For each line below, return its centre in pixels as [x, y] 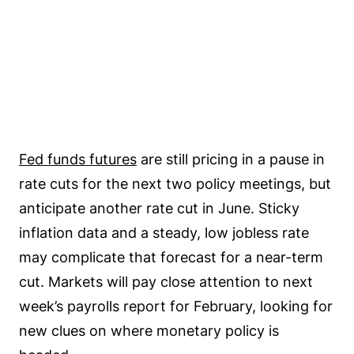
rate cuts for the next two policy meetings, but [175, 183]
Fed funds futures [78, 159]
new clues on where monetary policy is [149, 330]
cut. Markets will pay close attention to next [166, 281]
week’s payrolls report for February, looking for [176, 306]
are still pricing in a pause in [231, 159]
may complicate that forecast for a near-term [171, 257]
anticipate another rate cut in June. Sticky [159, 208]
